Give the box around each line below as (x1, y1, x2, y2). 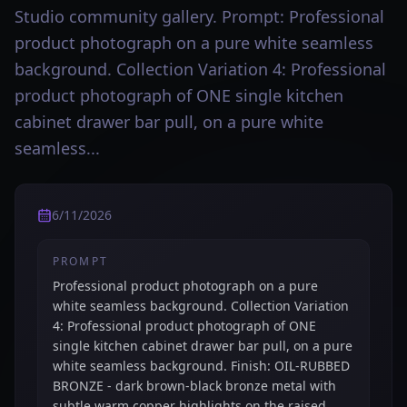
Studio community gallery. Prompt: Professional (15, 5, 384, 27)
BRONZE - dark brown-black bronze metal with (53, 377, 336, 394)
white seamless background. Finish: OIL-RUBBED (53, 357, 350, 374)
